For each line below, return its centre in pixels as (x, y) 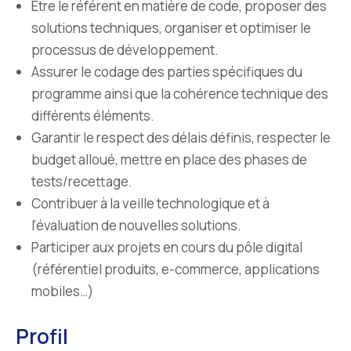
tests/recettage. (82, 182)
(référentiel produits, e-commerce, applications (175, 270)
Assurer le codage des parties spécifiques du (167, 72)
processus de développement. (125, 50)
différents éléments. (93, 116)
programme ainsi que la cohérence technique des (180, 94)
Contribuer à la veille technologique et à (150, 204)
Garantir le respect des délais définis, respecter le (181, 138)
